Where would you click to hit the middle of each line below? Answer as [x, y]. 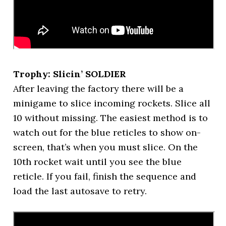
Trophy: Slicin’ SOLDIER [70, 74]
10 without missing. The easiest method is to [111, 118]
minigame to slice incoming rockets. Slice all [112, 103]
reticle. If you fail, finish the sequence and [105, 176]
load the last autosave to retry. [80, 191]
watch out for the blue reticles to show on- [107, 132]
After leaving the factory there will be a [99, 89]
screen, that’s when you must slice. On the [106, 147]
